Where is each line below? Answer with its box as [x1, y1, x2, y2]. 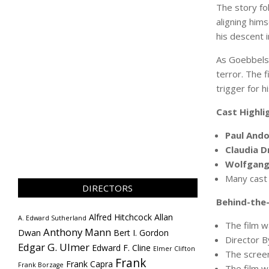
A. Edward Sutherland [18, 214, 86, 222]
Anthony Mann [43, 225, 111, 239]
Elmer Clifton [153, 244, 195, 253]
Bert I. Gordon [113, 227, 169, 238]
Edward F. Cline [92, 242, 151, 253]
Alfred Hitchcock [89, 211, 152, 223]
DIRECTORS [82, 182, 133, 194]
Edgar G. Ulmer [18, 240, 89, 254]
